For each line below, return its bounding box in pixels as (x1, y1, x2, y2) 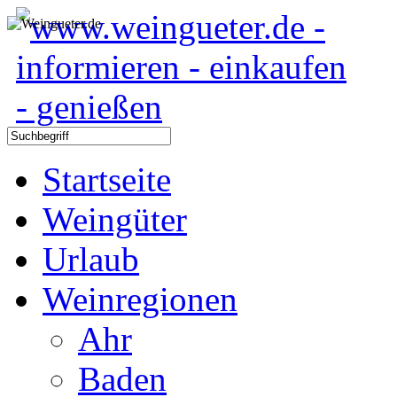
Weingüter (43, 200, 187, 238)
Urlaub (43, 240, 139, 278)
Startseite (43, 160, 171, 198)
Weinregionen (43, 280, 237, 318)
